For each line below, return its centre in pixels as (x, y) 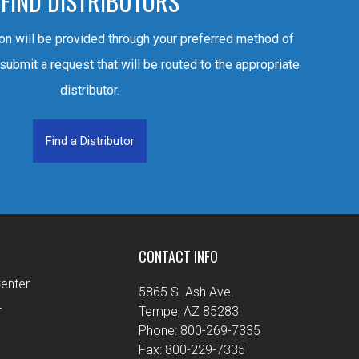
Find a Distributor (90, 141)
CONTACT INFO (179, 257)
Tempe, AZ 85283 (189, 312)
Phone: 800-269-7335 (200, 331)
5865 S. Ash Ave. (187, 292)
